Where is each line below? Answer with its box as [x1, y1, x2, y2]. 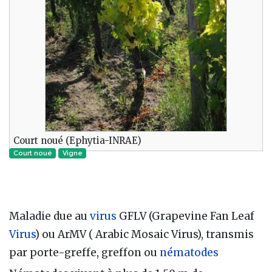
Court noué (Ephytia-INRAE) [13, 134, 141, 146]
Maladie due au [9, 209, 90, 223]
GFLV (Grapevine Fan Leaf [117, 209, 254, 223]
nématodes [160, 245, 219, 259]
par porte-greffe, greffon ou [9, 245, 160, 259]
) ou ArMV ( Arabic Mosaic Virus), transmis [35, 227, 254, 241]
